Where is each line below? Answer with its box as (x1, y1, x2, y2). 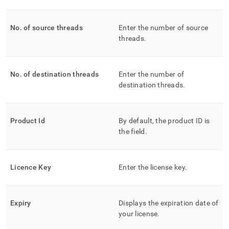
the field (119, 127, 145, 135)
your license (119, 210, 158, 218)
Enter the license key (119, 163, 185, 171)
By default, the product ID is (119, 117, 210, 125)
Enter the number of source (119, 24, 209, 32)
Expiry (10, 199, 31, 207)
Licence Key (10, 163, 52, 171)
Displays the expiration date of (119, 199, 219, 207)
